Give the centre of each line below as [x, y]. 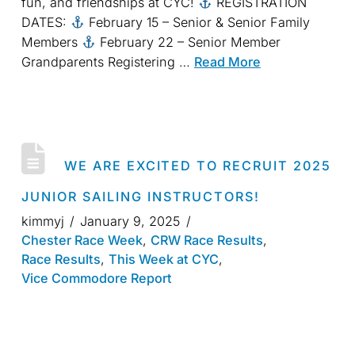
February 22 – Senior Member [189, 42]
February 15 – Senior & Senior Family [198, 23]
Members [51, 42]
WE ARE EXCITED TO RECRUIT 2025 [198, 166]
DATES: [46, 23]
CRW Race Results [206, 240]
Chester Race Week [82, 240]
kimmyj [42, 221]
